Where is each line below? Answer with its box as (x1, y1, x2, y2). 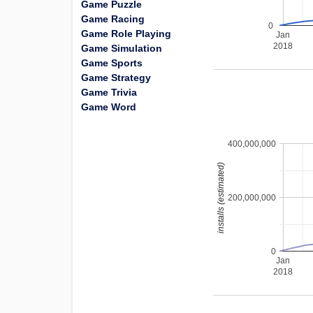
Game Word (81, 101, 136, 112)
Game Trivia (81, 87, 137, 98)
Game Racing (81, 13, 145, 24)
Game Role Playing (81, 28, 171, 39)
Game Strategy (81, 72, 151, 83)
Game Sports (81, 57, 143, 68)
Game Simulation (81, 43, 162, 54)
